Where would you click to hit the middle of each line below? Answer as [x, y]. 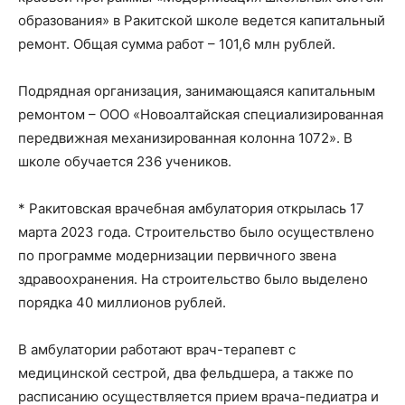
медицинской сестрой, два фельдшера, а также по [186, 373]
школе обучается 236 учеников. [125, 161]
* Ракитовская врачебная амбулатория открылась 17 [191, 208]
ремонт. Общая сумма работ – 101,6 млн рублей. [177, 44]
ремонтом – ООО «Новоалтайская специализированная [201, 114]
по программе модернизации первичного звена [177, 255]
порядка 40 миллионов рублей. [122, 302]
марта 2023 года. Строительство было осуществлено [196, 232]
